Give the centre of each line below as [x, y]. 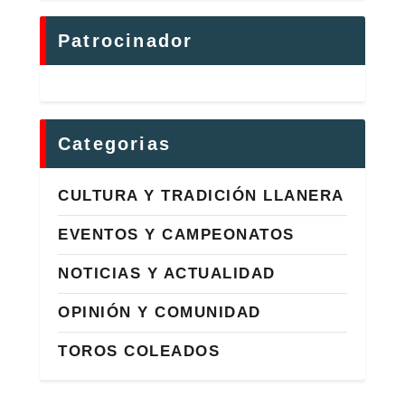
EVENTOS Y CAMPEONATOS [176, 234]
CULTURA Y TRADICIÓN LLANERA [201, 195]
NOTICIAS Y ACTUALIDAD [167, 273]
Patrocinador [126, 40]
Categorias [114, 143]
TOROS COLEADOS [139, 351]
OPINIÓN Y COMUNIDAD [160, 312]
